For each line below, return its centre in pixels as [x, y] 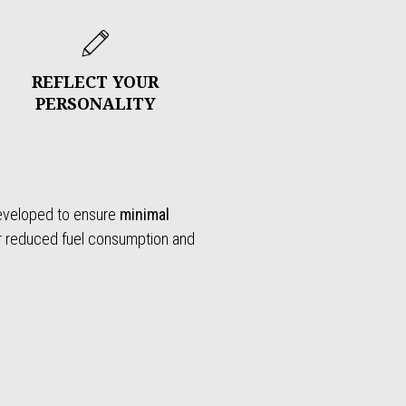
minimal [145, 214]
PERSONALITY [95, 103]
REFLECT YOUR [96, 81]
